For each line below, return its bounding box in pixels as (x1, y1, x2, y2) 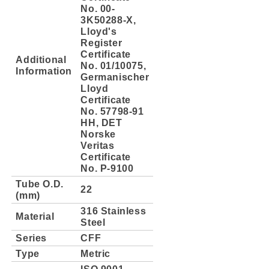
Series (16, 232, 47, 243)
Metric (80, 247, 110, 259)
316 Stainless (80, 205, 147, 216)
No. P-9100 (80, 162, 134, 174)
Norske (80, 128, 116, 139)
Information (16, 65, 72, 76)
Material (16, 210, 55, 222)
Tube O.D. (16, 178, 64, 189)
